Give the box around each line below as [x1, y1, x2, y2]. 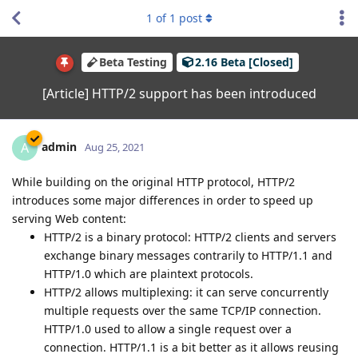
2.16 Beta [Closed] [194, 54, 293, 70]
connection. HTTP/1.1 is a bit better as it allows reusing [44, 339, 339, 355]
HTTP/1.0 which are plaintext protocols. [44, 265, 253, 281]
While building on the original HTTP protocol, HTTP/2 [12, 173, 295, 189]
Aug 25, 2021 [85, 139, 145, 154]
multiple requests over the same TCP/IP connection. [44, 302, 321, 318]
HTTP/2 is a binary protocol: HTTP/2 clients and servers [44, 229, 336, 245]
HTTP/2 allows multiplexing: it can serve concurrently [44, 284, 328, 300]
